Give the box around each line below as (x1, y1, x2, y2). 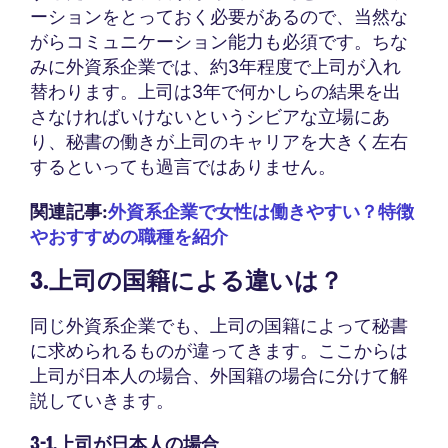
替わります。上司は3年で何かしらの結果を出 (30, 80, 401, 102)
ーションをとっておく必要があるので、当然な (30, 5, 408, 27)
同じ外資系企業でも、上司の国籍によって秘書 (30, 314, 408, 336)
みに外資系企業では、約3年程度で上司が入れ (30, 55, 401, 77)
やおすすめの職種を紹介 (30, 225, 228, 247)
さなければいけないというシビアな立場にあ (30, 105, 390, 127)
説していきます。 (30, 389, 174, 411)
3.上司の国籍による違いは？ (30, 264, 343, 296)
